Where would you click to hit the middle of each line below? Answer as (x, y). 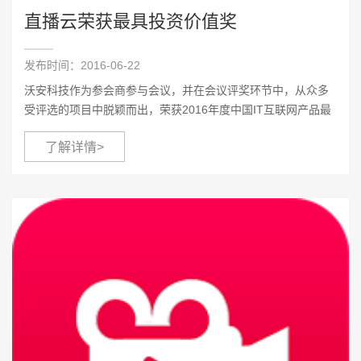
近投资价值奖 (58, 129)
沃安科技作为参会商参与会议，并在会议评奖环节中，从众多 (176, 90)
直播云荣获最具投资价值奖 (131, 21)
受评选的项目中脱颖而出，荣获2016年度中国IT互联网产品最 (178, 109)
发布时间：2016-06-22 (82, 65)
